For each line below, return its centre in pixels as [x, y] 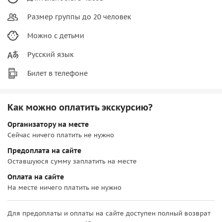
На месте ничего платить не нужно [64, 187]
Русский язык [51, 54]
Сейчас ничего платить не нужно [61, 135]
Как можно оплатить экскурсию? [80, 107]
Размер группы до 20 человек [79, 17]
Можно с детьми [56, 35]
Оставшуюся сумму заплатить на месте [72, 161]
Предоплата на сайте [44, 150]
